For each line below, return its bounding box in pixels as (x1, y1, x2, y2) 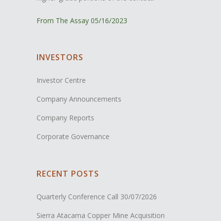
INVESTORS (37, 51, 83, 63)
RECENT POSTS (37, 168, 99, 179)
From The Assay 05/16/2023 (37, 15, 127, 25)
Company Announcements (37, 94, 121, 104)
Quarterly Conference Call (37, 191, 118, 201)
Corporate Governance (37, 131, 110, 141)
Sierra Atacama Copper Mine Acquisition (37, 210, 165, 220)
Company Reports (37, 112, 94, 122)
